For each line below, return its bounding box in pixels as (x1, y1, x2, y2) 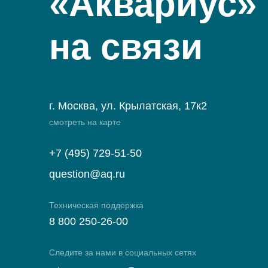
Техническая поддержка (49, 200, 144, 210)
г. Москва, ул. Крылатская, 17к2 (49, 100, 207, 112)
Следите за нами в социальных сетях (49, 248, 196, 257)
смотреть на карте (49, 117, 121, 127)
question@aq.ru (49, 168, 125, 180)
